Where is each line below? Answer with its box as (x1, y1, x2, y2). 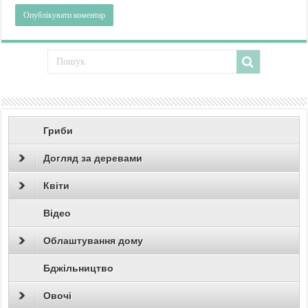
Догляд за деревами (43, 153, 143, 164)
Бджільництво (43, 263, 114, 274)
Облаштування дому (43, 235, 144, 247)
